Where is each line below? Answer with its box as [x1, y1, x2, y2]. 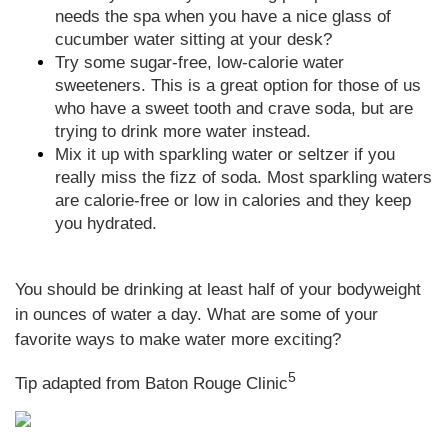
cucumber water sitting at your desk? [55, 30, 332, 49]
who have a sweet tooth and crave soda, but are [55, 99, 413, 118]
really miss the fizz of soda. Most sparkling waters [55, 168, 432, 187]
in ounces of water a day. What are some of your [15, 305, 378, 324]
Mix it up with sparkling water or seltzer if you [55, 145, 395, 164]
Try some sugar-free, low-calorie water [55, 53, 344, 72]
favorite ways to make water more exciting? [15, 330, 341, 349]
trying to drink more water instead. [55, 122, 311, 141]
